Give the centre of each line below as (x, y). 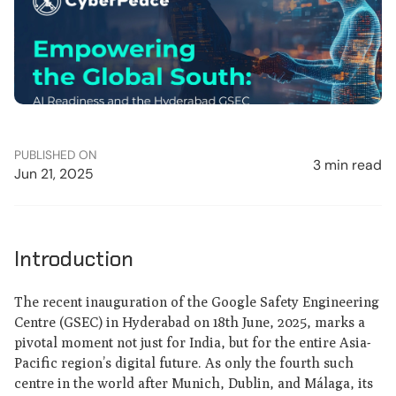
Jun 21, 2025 (53, 174)
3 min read (348, 165)
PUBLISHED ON (55, 155)
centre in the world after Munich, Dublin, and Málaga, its (193, 383)
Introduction (73, 259)
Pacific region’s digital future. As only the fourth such (183, 362)
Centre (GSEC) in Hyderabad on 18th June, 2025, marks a (189, 322)
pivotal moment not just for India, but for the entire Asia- (192, 342)
